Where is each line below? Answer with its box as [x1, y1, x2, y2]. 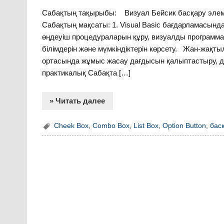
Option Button [162, 121, 206, 129]
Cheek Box [54, 121, 89, 129]
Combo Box [92, 121, 130, 129]
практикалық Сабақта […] [42, 68, 131, 77]
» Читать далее [49, 96, 105, 105]
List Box [133, 121, 159, 129]
